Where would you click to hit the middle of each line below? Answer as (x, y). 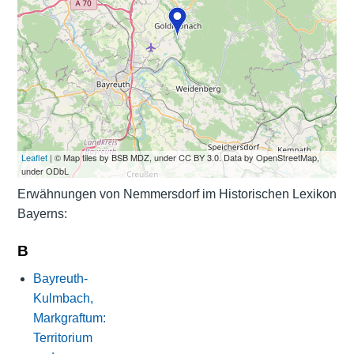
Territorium (62, 337)
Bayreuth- (60, 278)
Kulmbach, (63, 298)
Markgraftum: (69, 318)
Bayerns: (42, 213)
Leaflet (34, 157)
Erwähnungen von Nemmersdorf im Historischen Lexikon (177, 194)
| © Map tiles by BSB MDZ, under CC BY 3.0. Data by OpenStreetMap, (183, 157)
